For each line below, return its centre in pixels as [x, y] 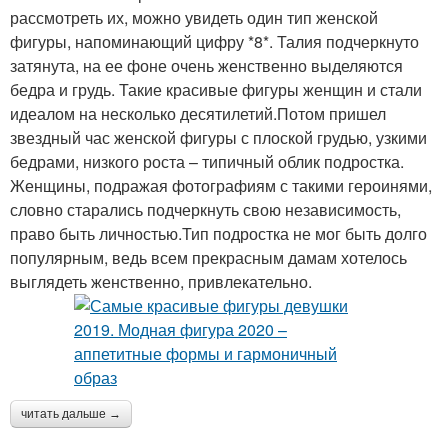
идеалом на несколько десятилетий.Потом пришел [198, 113]
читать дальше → [71, 413]
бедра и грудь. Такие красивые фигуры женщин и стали [216, 89]
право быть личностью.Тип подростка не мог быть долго [218, 233]
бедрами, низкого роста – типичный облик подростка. [207, 161]
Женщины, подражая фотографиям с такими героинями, [221, 185]
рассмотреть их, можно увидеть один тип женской [194, 17]
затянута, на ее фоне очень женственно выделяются [206, 65]
